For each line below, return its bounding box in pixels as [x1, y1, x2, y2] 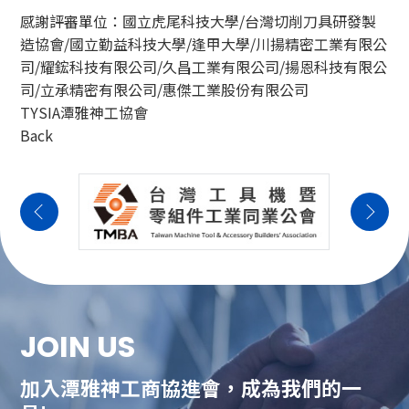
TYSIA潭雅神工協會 [20, 100, 149, 123]
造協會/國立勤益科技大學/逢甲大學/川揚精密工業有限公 [20, 32, 388, 55]
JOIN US [20, 326, 136, 368]
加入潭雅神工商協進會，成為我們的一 [20, 372, 362, 403]
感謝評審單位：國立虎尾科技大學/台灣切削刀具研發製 [20, 9, 377, 32]
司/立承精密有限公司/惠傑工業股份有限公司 [20, 78, 309, 100]
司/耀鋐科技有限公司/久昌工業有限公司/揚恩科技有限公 [20, 55, 388, 78]
